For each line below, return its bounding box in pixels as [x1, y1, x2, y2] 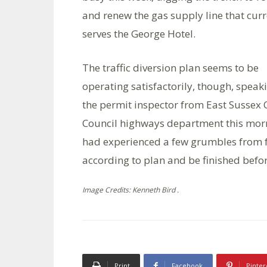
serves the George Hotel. [82, 27, 195, 41]
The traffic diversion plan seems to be [82, 61, 259, 74]
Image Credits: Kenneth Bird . [82, 185, 179, 195]
